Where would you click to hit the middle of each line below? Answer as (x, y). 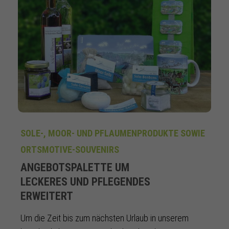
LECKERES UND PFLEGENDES (85, 181)
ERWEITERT (47, 196)
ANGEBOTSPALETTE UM (75, 167)
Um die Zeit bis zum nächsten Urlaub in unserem (105, 218)
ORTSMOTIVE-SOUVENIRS (70, 149)
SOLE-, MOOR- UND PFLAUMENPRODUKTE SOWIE (113, 133)
